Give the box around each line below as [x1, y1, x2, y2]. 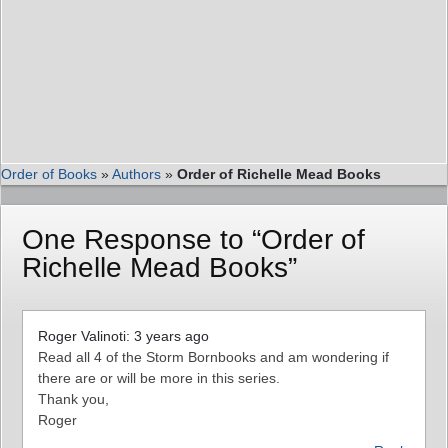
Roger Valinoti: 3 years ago [38, 327, 209, 344]
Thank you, [38, 390, 109, 407]
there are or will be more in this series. [38, 369, 280, 386]
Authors [112, 165, 161, 182]
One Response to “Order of [22, 223, 365, 255]
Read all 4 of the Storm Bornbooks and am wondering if [38, 348, 389, 365]
